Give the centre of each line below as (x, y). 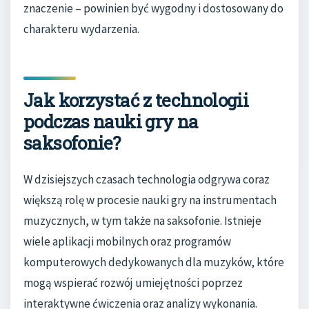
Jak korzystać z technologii (136, 100)
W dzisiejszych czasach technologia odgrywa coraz (147, 179)
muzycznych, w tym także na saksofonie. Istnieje (142, 220)
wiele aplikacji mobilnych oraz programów (127, 241)
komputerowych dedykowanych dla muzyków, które (154, 262)
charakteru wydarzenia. (81, 29)
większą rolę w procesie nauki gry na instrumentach (150, 200)
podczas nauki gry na (111, 121)
